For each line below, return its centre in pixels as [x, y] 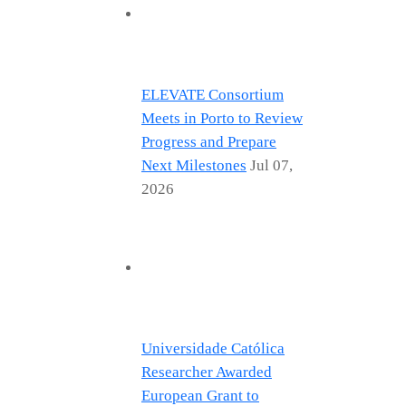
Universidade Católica [213, 348]
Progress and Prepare [209, 141]
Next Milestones [194, 165]
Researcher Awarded [207, 372]
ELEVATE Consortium [213, 94]
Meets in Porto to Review [222, 118]
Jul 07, [271, 165]
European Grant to [200, 395]
